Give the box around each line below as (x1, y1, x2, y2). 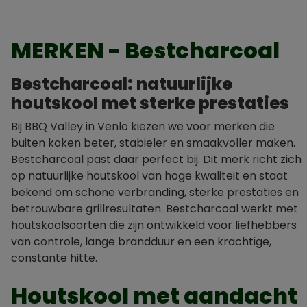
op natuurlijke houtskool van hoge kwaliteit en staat (11, 168, 288, 184)
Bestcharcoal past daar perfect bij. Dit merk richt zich (11, 151, 302, 167)
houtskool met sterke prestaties (11, 92, 289, 114)
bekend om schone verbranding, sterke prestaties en (11, 184, 299, 200)
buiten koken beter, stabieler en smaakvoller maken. (11, 135, 295, 151)
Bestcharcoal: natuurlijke (11, 73, 232, 95)
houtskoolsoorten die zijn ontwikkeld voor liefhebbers (11, 217, 297, 233)
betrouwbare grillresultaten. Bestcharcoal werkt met (11, 201, 298, 217)
